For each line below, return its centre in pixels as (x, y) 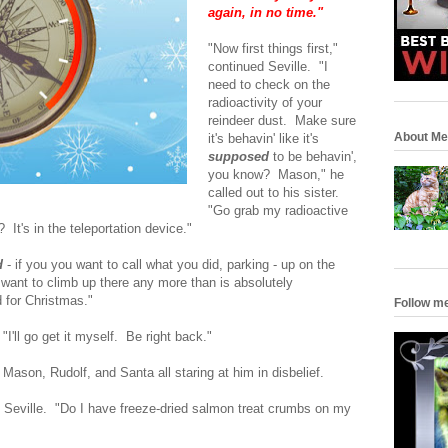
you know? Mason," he (276, 174)
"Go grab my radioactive (278, 210)
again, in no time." (265, 12)
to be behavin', (313, 156)
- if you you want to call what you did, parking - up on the (169, 264)
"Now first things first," (273, 48)
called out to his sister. (273, 192)
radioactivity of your (265, 102)
